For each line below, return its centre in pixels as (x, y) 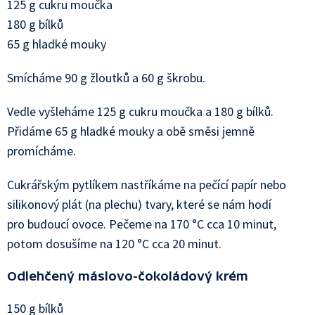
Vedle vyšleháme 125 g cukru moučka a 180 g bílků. (140, 111)
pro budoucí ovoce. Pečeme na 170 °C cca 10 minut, (142, 224)
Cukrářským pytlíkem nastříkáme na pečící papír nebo (147, 185)
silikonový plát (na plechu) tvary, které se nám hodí (139, 204)
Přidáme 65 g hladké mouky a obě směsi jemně (131, 131)
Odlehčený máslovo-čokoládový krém (128, 276)
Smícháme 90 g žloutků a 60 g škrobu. (106, 78)
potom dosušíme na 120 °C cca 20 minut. (114, 244)
